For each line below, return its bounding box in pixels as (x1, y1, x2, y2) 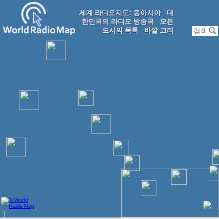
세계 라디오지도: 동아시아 (79, 9, 161, 17)
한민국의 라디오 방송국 (82, 18, 154, 25)
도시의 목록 (102, 26, 138, 34)
